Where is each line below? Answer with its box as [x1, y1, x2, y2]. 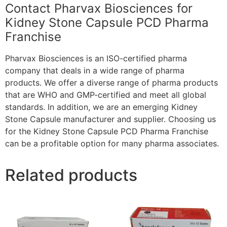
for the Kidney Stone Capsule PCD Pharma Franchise [5, 126, 208, 137]
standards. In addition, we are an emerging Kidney [5, 102, 198, 112]
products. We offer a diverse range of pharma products [5, 78, 218, 88]
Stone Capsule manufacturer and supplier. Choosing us [5, 114, 216, 125]
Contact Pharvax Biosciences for [5, 1, 193, 16]
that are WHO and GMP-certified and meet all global [5, 90, 206, 100]
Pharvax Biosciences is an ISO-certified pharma [5, 53, 187, 64]
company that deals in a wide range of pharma [5, 65, 184, 76]
